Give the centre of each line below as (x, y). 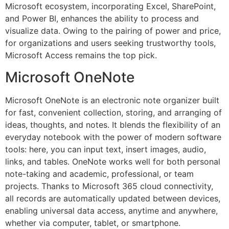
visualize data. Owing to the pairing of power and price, (113, 31)
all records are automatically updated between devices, (113, 198)
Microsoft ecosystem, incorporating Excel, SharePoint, (110, 6)
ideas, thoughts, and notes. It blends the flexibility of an (113, 124)
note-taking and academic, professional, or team (99, 174)
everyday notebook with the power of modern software (113, 137)
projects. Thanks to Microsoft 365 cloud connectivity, (109, 186)
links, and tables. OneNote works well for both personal (113, 161)
